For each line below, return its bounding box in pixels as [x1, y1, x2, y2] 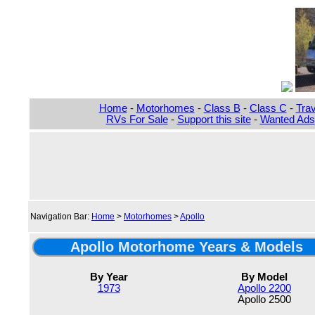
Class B [203, 103, 240, 114]
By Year [89, 271, 128, 283]
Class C [249, 103, 287, 114]
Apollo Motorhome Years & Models [70, 239, 303, 255]
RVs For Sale [105, 114, 168, 125]
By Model [241, 271, 288, 283]
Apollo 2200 [238, 282, 291, 294]
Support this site [176, 114, 251, 125]
